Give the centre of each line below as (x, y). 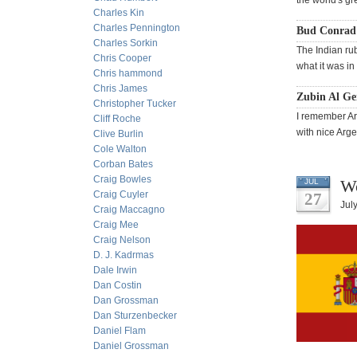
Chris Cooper (122, 58)
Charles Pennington (137, 28)
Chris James (120, 88)
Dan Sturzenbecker (135, 316)
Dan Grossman (126, 300)
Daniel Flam (120, 331)
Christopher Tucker (135, 104)
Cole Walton (120, 149)
